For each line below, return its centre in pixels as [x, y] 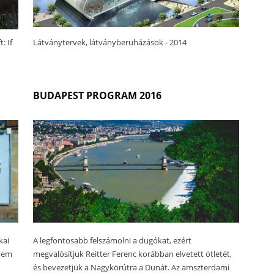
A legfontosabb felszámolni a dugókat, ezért [113, 241]
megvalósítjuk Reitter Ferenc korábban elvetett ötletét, [133, 254]
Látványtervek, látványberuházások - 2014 [110, 43]
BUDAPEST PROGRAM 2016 [98, 96]
